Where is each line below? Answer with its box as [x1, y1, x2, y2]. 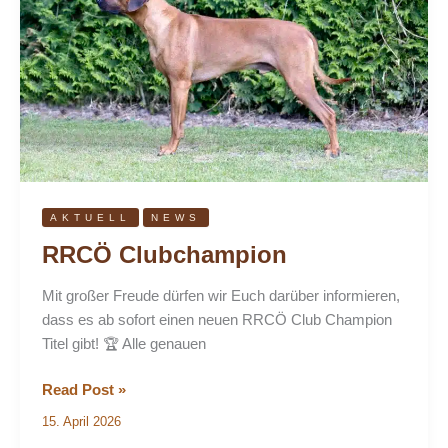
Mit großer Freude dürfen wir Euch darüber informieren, [41, 287, 400, 304]
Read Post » [41, 381, 126, 398]
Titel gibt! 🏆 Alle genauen [41, 335, 206, 352]
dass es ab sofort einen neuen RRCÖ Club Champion [41, 311, 392, 328]
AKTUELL [49, 211, 131, 223]
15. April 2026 [41, 414, 121, 430]
